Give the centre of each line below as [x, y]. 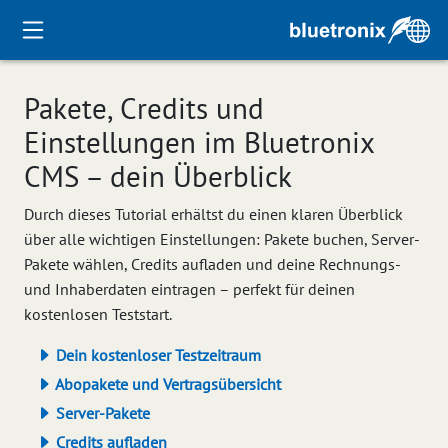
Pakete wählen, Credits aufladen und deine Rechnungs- [212, 264]
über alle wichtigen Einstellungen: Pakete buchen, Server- [222, 239]
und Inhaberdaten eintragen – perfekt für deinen [189, 289]
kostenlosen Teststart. [98, 314]
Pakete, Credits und [144, 108]
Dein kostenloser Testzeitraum [156, 355]
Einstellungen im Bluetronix [199, 142]
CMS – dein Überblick [158, 176]
